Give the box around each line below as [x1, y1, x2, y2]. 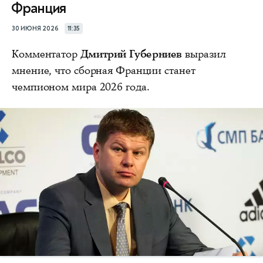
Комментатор [12, 47, 80, 61]
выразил [182, 47, 227, 61]
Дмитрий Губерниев [80, 47, 183, 61]
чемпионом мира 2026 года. [12, 80, 150, 94]
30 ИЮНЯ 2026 [12, 25, 59, 32]
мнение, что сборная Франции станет [12, 63, 195, 77]
